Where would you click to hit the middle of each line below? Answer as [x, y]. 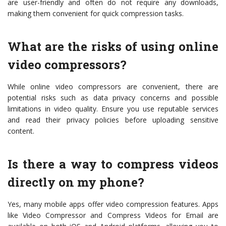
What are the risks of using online [113, 46]
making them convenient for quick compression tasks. [96, 13]
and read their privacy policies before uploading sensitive [113, 120]
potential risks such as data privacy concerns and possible [113, 98]
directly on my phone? [76, 182]
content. [21, 131]
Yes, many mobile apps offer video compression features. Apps [113, 204]
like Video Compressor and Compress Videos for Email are [113, 215]
